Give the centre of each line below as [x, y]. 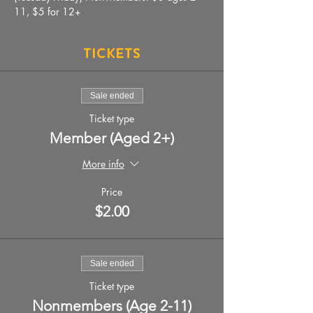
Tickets [112, 53]
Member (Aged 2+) [112, 138]
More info [103, 164]
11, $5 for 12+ [48, 12]
